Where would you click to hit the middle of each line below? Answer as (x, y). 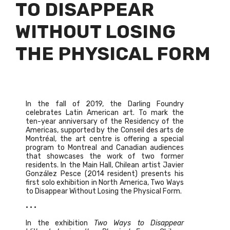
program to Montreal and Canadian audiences (105, 148)
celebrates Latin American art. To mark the (105, 113)
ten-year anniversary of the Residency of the (105, 121)
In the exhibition (60, 223)
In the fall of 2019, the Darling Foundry (105, 104)
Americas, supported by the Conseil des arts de (105, 130)
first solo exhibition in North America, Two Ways (105, 183)
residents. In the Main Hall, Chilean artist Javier (105, 165)
